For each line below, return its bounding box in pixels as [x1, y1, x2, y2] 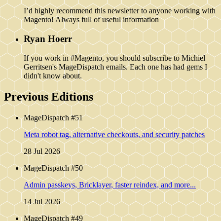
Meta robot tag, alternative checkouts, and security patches [24, 130, 205, 139]
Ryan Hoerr [24, 34, 72, 44]
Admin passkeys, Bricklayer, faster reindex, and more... [24, 180, 196, 189]
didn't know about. [24, 71, 82, 80]
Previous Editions [4, 90, 93, 103]
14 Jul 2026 [24, 197, 60, 206]
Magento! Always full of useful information [24, 15, 159, 24]
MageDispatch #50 [24, 163, 83, 172]
